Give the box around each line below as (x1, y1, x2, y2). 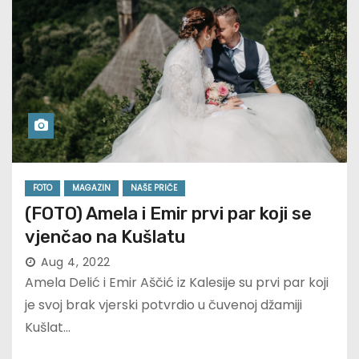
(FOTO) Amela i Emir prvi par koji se (25, 203, 312, 225)
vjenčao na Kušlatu (25, 226, 185, 248)
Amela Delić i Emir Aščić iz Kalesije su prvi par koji (25, 273, 329, 292)
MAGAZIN (72, 182, 111, 195)
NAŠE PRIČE (131, 182, 177, 195)
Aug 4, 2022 (41, 254, 111, 271)
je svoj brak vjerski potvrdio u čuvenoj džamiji (25, 296, 302, 315)
